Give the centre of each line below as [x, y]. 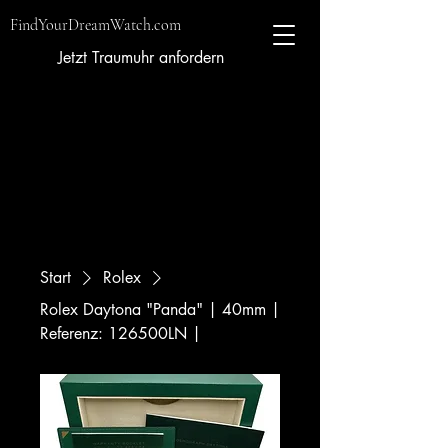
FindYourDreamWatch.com [95, 25]
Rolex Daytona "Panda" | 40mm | [160, 309]
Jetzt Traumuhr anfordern [141, 57]
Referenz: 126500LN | [120, 333]
